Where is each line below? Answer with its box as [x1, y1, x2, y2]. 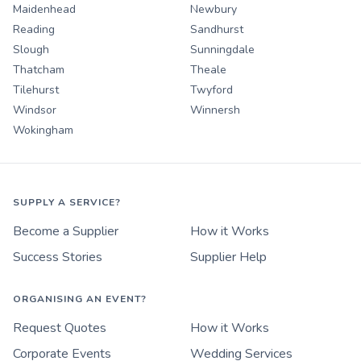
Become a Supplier [13, 222, 118, 240]
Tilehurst [13, 81, 59, 98]
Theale [190, 61, 226, 77]
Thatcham [13, 61, 64, 77]
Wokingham [13, 122, 73, 138]
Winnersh [190, 102, 240, 118]
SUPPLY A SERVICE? [13, 195, 121, 209]
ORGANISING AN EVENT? [13, 292, 147, 305]
